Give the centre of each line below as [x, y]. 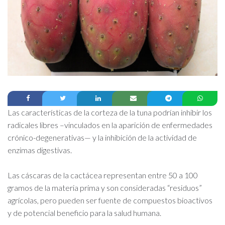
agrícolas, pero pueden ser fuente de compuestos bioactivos [110, 200]
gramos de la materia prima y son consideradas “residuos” [105, 187]
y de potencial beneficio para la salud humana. [84, 212]
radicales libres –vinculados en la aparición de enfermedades [110, 125]
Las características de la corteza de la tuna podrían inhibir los [110, 112]
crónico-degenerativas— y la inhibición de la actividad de [102, 137]
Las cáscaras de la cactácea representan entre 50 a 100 [103, 175]
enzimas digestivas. [40, 150]
